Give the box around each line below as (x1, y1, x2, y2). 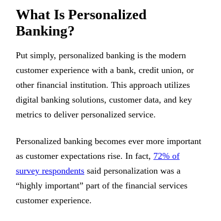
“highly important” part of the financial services (16, 181, 187, 191)
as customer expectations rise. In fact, (16, 151, 153, 161)
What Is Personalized (16, 6, 147, 23)
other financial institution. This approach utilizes (16, 80, 190, 90)
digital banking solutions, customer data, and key (16, 95, 192, 105)
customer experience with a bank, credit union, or (16, 65, 194, 75)
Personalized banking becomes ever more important (16, 136, 201, 147)
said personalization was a (84, 166, 181, 176)
